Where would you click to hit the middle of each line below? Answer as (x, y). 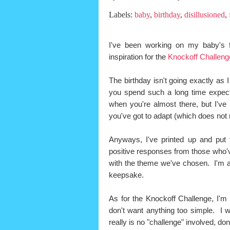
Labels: (122, 15)
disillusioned (205, 15)
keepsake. (127, 175)
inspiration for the (138, 57)
